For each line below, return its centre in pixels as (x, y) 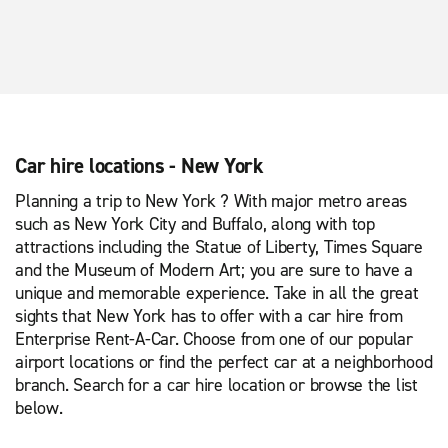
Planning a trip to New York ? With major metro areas (211, 201)
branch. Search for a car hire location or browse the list (216, 385)
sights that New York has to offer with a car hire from (209, 316)
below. (39, 408)
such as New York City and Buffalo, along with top (195, 224)
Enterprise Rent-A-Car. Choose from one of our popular (214, 339)
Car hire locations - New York (139, 166)
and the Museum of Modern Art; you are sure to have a (214, 270)
